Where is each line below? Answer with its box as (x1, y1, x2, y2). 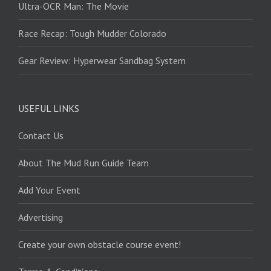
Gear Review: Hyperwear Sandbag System (18, 54, 186, 67)
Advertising (18, 211, 63, 224)
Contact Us (18, 129, 64, 142)
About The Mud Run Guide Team (18, 157, 149, 169)
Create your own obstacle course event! (18, 238, 181, 251)
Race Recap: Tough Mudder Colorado (18, 27, 166, 40)
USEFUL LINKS (18, 102, 79, 115)
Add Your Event (18, 184, 80, 197)
